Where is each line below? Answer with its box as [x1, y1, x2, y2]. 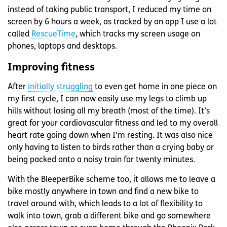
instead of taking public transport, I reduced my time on [8, 6, 211, 14]
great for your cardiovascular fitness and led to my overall [8, 119, 218, 128]
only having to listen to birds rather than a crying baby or [8, 143, 214, 152]
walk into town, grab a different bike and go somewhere [8, 212, 211, 220]
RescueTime [31, 30, 75, 39]
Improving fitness [8, 62, 95, 73]
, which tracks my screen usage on [75, 30, 200, 39]
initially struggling [28, 83, 93, 91]
